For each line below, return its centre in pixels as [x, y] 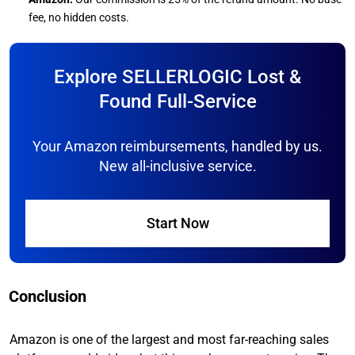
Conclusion [48, 297]
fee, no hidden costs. [79, 18]
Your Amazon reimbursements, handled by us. [177, 147]
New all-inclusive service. [177, 166]
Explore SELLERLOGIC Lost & [177, 77]
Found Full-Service [177, 102]
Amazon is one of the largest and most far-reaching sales [169, 340]
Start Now [177, 223]
